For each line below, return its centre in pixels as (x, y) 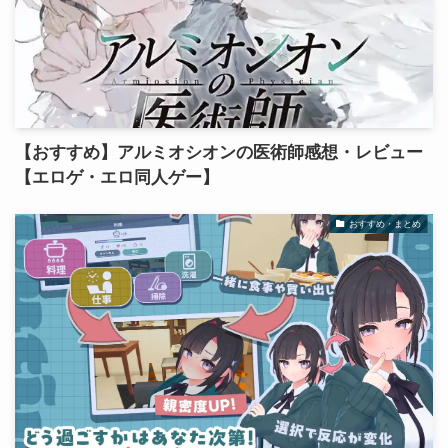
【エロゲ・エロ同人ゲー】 (116, 177)
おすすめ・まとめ (384, 223)
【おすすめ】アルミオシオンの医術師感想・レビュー (218, 152)
